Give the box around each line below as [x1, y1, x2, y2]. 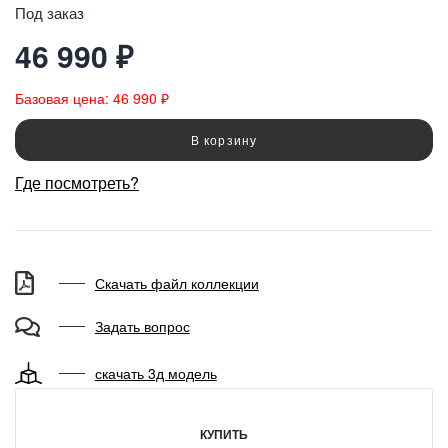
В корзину [190, 130, 258, 148]
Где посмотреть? [15, 170, 139, 194]
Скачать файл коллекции [94, 272, 259, 293]
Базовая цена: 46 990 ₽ [15, 87, 169, 108]
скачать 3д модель [94, 362, 217, 383]
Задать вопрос [94, 316, 190, 337]
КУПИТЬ [200, 425, 248, 444]
